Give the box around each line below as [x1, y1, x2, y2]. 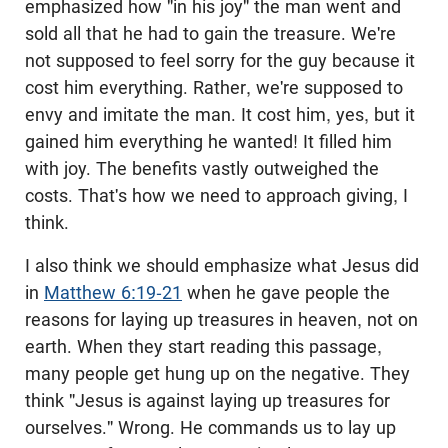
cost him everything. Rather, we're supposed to [25, 77, 403, 98]
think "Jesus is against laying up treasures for [25, 390, 390, 411]
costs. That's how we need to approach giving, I [25, 185, 408, 206]
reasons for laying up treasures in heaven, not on [25, 309, 418, 330]
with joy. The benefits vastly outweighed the [25, 158, 379, 179]
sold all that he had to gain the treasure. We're [25, 23, 396, 44]
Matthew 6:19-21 [44, 282, 182, 303]
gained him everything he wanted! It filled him [25, 131, 392, 152]
